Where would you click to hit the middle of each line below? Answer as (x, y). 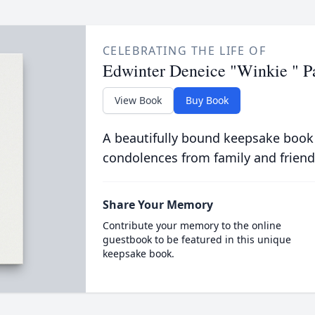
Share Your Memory (157, 205)
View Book (138, 100)
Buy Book (207, 100)
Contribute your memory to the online (192, 225)
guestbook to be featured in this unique (197, 239)
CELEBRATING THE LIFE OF (184, 51)
